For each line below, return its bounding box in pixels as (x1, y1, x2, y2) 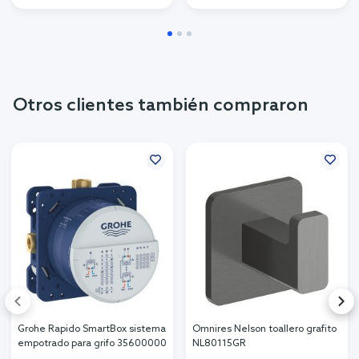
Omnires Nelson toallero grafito (192, 324, 337, 336)
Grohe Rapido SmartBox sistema (18, 324, 166, 336)
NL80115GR (192, 338, 246, 350)
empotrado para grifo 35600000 (18, 338, 167, 350)
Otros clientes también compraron (13, 95, 309, 117)
